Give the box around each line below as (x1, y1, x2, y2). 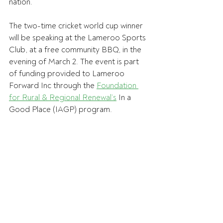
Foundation (97, 81, 138, 91)
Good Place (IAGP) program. (9, 105, 112, 114)
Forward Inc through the (9, 81, 97, 91)
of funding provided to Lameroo (9, 69, 126, 79)
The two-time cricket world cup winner (9, 21, 145, 31)
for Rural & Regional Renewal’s (9, 93, 116, 103)
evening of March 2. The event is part (9, 57, 141, 67)
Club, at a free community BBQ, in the (9, 45, 143, 55)
